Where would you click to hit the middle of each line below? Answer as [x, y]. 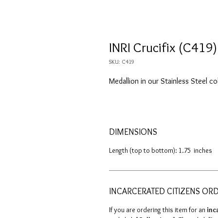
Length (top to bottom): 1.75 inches [161, 151]
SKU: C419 [122, 62]
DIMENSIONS [133, 132]
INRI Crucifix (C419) [163, 47]
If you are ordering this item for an [158, 210]
